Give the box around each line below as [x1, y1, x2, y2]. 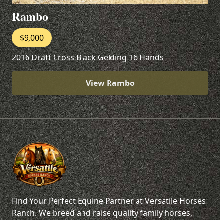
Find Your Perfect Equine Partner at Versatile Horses [12, 195, 206, 206]
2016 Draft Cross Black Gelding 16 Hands [12, 52, 164, 63]
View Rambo [85, 77, 135, 88]
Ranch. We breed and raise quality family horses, [12, 207, 192, 218]
